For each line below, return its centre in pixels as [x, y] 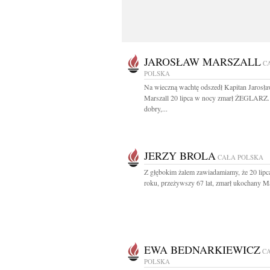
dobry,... [156, 108]
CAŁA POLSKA [240, 157]
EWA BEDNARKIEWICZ [202, 250]
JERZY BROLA [180, 155]
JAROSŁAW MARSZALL [202, 61]
